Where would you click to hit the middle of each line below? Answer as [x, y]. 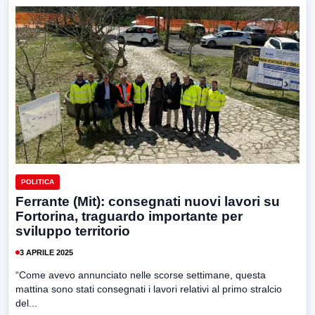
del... [26, 303]
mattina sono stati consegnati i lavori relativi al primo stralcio [149, 289]
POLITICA [38, 182]
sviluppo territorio [73, 231]
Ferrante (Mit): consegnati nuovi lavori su [148, 202]
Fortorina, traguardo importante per [129, 217]
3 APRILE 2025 [46, 252]
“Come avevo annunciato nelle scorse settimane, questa [141, 275]
